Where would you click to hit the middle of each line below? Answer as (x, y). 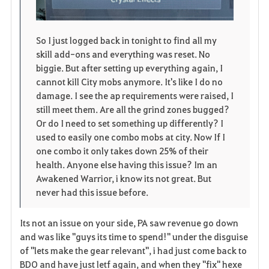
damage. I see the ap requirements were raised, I (134, 95)
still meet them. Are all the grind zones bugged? (132, 109)
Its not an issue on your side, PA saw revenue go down (129, 222)
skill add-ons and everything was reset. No (123, 54)
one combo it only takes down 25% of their (122, 150)
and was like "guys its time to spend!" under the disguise (134, 236)
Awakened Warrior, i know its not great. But (123, 178)
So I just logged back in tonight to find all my (126, 40)
